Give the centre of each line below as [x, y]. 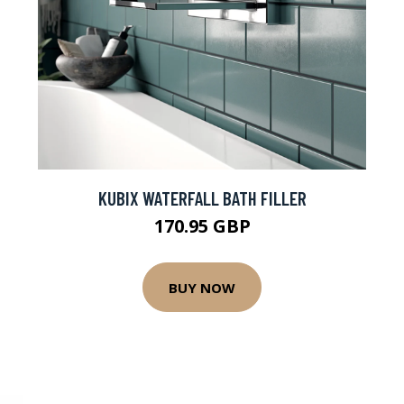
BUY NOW [202, 287]
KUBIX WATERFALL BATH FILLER [202, 198]
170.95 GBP [202, 226]
